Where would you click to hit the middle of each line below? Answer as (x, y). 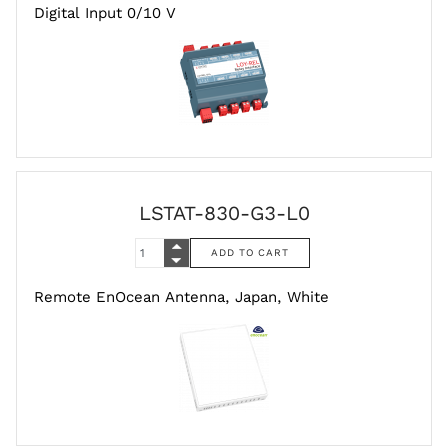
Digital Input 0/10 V (105, 13)
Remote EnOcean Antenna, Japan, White (181, 296)
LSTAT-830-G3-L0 (224, 213)
